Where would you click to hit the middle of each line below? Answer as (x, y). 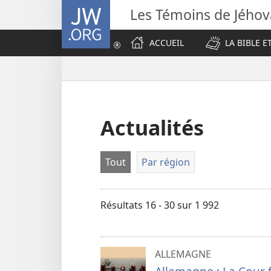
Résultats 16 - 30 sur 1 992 (160, 205)
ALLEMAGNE (183, 254)
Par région (165, 162)
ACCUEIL (167, 43)
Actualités (152, 128)
